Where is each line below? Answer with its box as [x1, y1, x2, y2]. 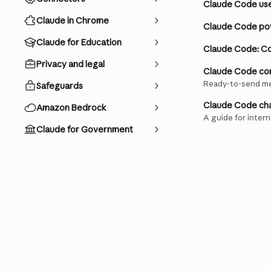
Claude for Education [36, 37, 122, 48]
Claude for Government [36, 124, 133, 135]
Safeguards [36, 80, 83, 91]
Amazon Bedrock [36, 102, 106, 113]
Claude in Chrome [36, 15, 109, 26]
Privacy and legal [36, 59, 105, 70]
